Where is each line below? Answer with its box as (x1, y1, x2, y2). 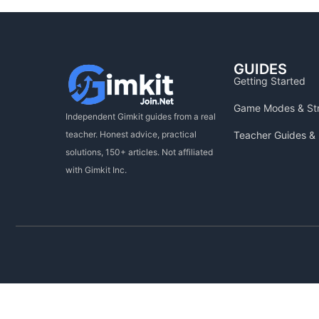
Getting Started (234, 75, 305, 87)
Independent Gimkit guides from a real (66, 111, 216, 122)
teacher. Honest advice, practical (66, 129, 197, 140)
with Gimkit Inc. (66, 164, 127, 176)
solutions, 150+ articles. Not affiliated (66, 147, 213, 158)
